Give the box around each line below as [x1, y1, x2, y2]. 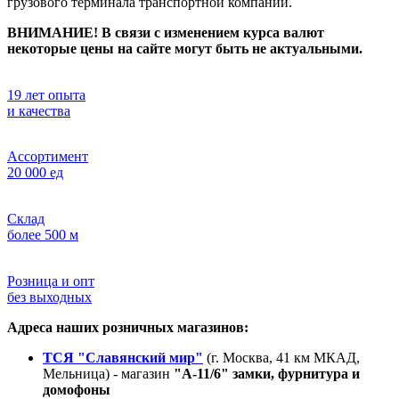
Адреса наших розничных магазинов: [7, 320, 248, 336]
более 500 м [7, 227, 78, 243]
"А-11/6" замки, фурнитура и [174, 366, 360, 382]
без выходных [7, 289, 92, 305]
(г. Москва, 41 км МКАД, [203, 350, 360, 366]
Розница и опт [7, 273, 94, 289]
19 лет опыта [7, 87, 85, 103]
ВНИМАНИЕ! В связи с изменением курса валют [7, 25, 324, 41]
